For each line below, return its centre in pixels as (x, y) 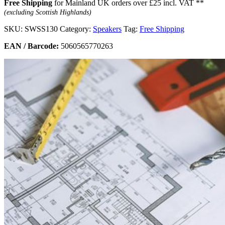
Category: (76, 29)
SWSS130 (41, 29)
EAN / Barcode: (31, 46)
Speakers (107, 29)
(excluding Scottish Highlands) (48, 13)
